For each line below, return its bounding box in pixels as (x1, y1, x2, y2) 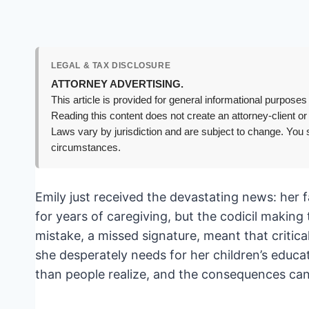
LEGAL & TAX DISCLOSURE (51, 61, 171, 71)
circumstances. (51, 142, 121, 154)
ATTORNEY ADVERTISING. (51, 79, 183, 90)
